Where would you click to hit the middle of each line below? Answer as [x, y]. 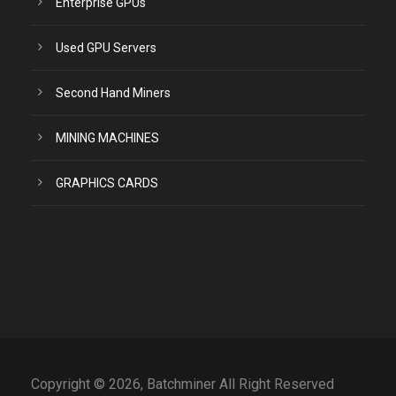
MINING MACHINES [107, 138]
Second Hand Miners [113, 93]
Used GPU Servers [106, 48]
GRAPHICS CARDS [107, 183]
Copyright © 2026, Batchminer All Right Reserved [183, 384]
